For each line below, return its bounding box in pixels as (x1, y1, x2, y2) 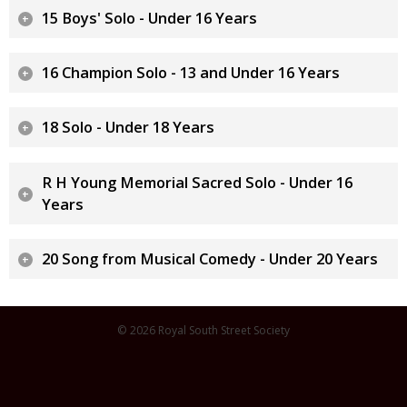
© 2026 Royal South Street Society (117, 323, 290, 339)
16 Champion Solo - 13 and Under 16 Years (42, 63, 340, 83)
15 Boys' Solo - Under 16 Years (42, 7, 257, 28)
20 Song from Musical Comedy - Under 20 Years (42, 249, 378, 270)
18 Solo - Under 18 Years (42, 117, 214, 138)
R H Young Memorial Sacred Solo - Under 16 (42, 172, 352, 193)
